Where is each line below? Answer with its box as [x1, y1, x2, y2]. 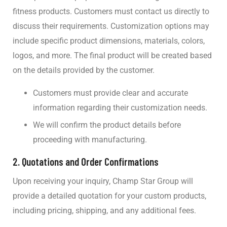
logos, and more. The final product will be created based [13, 50, 212, 60]
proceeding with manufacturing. [33, 134, 147, 144]
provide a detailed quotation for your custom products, [13, 191, 206, 201]
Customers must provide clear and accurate [33, 88, 188, 98]
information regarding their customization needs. [33, 102, 207, 112]
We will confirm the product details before [33, 120, 181, 130]
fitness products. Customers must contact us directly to [13, 6, 209, 16]
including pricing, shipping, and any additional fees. [13, 205, 196, 215]
